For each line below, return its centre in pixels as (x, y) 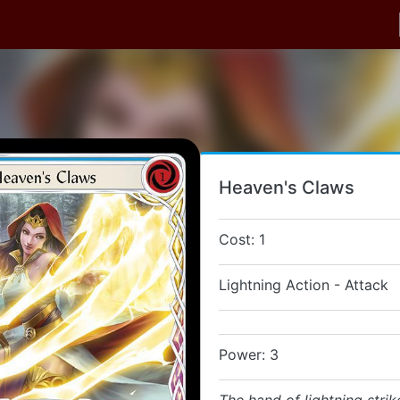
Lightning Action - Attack (304, 285)
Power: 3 (249, 354)
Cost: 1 (242, 239)
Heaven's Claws (287, 187)
